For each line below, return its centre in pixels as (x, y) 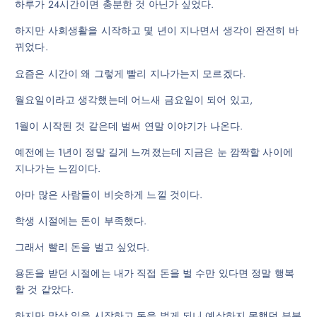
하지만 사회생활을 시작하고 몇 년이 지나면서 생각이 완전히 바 (157, 31)
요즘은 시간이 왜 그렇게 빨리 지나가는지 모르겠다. (131, 73)
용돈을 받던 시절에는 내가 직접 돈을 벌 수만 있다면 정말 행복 (155, 273)
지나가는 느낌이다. (58, 168)
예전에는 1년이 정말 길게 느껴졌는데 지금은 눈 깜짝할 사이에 (154, 152)
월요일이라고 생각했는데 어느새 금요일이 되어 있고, (134, 99)
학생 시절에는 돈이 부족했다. (81, 220)
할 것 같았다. (45, 290)
